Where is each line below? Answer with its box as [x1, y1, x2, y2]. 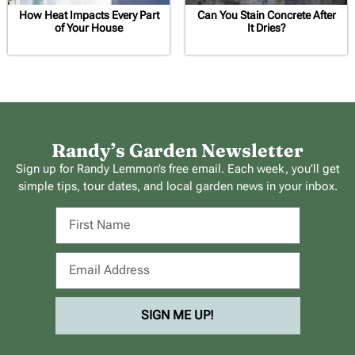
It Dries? [246, 21, 286, 35]
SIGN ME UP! [141, 307, 214, 323]
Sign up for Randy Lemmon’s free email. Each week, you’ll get [15, 162, 340, 177]
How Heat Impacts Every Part [18, 9, 159, 22]
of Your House [55, 21, 123, 35]
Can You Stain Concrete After [197, 9, 336, 22]
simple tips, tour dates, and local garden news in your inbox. [17, 179, 338, 194]
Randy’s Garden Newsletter [52, 139, 303, 162]
